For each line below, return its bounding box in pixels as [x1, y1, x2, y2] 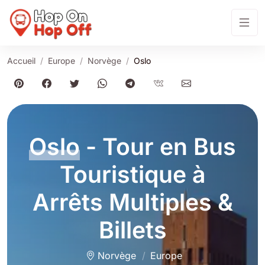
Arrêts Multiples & [32, 188, 233, 216]
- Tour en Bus [80, 132, 236, 161]
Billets [98, 216, 167, 244]
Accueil [7, 56, 35, 66]
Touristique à [59, 160, 206, 189]
